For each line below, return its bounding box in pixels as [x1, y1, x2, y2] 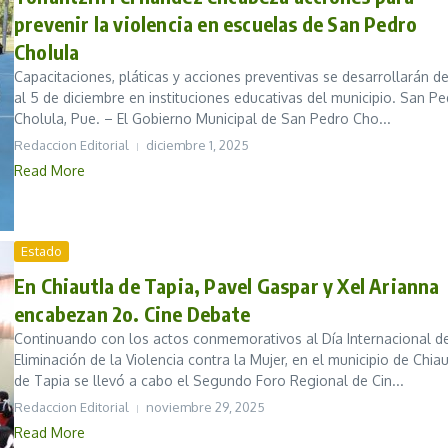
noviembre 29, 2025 [146, 399, 265, 416]
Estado [21, 243, 62, 260]
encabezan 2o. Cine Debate [14, 301, 250, 327]
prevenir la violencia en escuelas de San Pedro [14, 11, 418, 37]
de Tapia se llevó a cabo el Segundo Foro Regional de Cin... [14, 372, 404, 390]
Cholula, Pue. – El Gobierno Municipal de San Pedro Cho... [14, 110, 391, 128]
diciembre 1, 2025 [146, 137, 249, 154]
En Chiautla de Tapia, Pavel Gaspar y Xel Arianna [14, 273, 440, 299]
